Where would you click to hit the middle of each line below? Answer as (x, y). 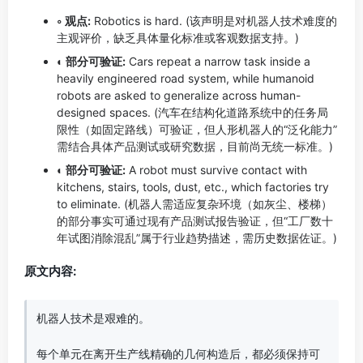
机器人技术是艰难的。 (93, 318)
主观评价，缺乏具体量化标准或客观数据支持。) (178, 38)
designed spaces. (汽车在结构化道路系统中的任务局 (192, 112)
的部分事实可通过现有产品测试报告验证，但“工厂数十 (195, 221)
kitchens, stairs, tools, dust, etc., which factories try (193, 187)
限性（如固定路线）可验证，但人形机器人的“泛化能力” (197, 129)
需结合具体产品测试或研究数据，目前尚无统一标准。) (195, 146)
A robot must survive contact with (216, 170)
